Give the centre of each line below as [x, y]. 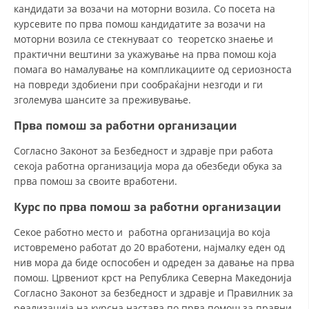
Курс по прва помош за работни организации [149, 207]
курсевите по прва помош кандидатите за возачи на [140, 24]
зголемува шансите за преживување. [102, 100]
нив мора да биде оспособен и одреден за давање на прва [154, 262]
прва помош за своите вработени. [96, 181]
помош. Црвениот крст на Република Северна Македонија [153, 278]
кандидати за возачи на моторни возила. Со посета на [144, 9]
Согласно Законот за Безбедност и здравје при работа [143, 151]
